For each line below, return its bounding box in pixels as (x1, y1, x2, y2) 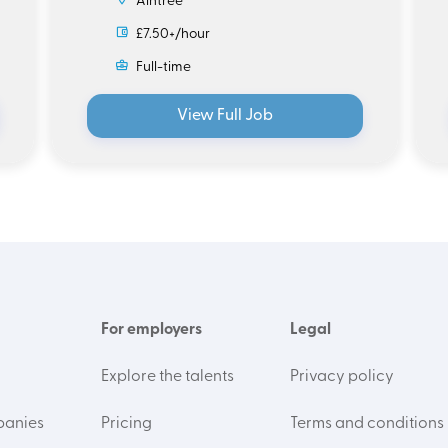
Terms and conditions (290, 416, 445, 432)
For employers (100, 322, 202, 338)
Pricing (100, 416, 152, 432)
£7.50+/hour (132, 27, 210, 42)
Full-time (132, 60, 191, 75)
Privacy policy (290, 369, 395, 385)
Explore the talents (100, 369, 234, 385)
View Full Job (177, 108, 273, 124)
